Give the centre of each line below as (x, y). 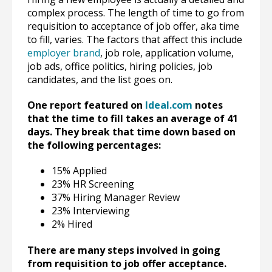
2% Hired (72, 224)
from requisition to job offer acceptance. (127, 264)
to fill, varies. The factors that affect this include (135, 39)
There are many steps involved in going (124, 250)
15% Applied (79, 171)
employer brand (64, 53)
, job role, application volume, (167, 53)
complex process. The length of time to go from (136, 13)
